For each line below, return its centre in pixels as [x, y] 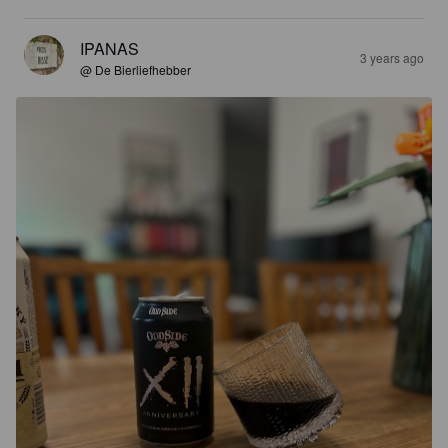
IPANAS [109, 48]
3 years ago [392, 57]
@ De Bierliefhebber [135, 69]
